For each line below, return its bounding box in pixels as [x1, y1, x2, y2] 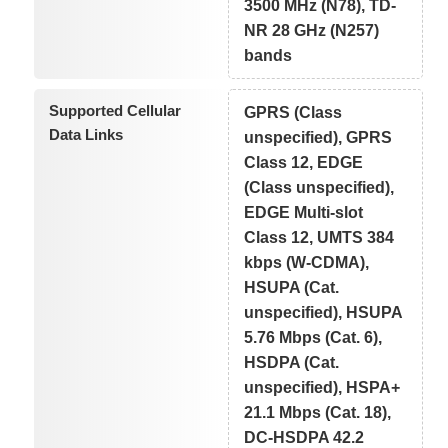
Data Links [48, 125, 123, 143]
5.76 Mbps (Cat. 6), [244, 328, 383, 346]
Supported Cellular [48, 101, 181, 119]
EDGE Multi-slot [244, 203, 364, 221]
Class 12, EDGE [244, 153, 364, 171]
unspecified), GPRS [244, 128, 393, 146]
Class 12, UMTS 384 [244, 228, 395, 246]
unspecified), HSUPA [244, 303, 404, 321]
